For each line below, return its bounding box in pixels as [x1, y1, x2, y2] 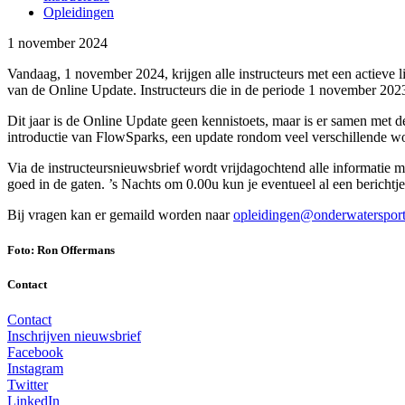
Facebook [7, 344, 63, 361]
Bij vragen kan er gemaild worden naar [7, 206, 233, 222]
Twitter [7, 377, 48, 393]
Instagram [7, 361, 63, 377]
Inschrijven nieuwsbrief [7, 328, 141, 344]
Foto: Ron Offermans [7, 242, 115, 257]
